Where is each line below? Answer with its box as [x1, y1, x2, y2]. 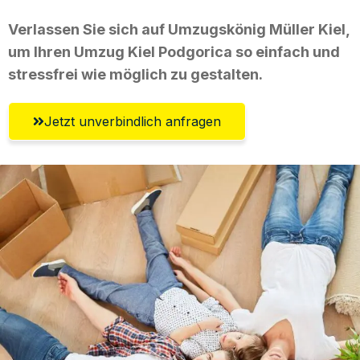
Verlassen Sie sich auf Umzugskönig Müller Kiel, [8, 20, 350, 38]
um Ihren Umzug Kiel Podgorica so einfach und [8, 43, 340, 60]
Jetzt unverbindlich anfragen [44, 112, 221, 129]
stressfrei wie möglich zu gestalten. [8, 65, 263, 83]
